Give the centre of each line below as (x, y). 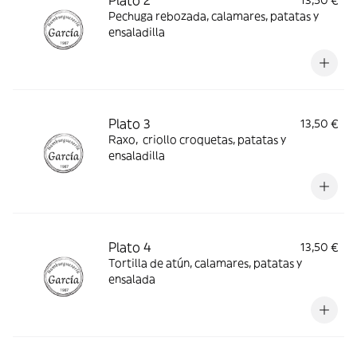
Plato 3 (129, 124)
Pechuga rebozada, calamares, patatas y (214, 16)
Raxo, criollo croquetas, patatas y (197, 139)
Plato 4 (130, 247)
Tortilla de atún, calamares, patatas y (205, 263)
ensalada (132, 279)
